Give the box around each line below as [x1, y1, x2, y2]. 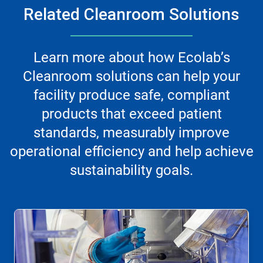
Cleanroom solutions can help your [23, 68, 240, 85]
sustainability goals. [70, 162, 193, 179]
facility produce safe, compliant [33, 87, 230, 104]
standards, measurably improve [33, 124, 230, 141]
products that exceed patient [41, 106, 222, 123]
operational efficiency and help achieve [9, 143, 254, 160]
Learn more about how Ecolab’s [33, 49, 230, 66]
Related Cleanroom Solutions [23, 5, 240, 25]
